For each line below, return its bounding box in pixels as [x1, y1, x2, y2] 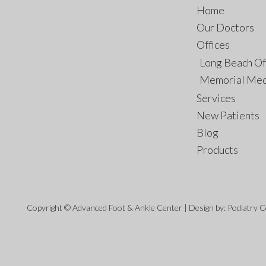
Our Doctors [197, 20, 254, 34]
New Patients [197, 108, 259, 122]
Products [197, 142, 238, 156]
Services [197, 91, 236, 104]
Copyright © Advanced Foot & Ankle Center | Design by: [27, 202, 227, 213]
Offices [197, 37, 230, 51]
